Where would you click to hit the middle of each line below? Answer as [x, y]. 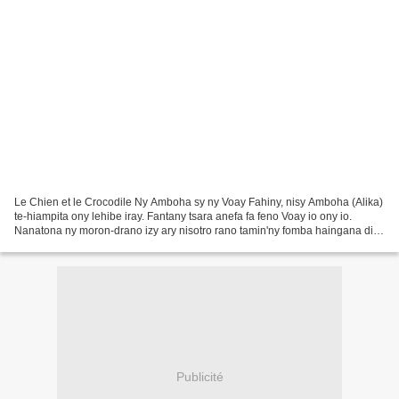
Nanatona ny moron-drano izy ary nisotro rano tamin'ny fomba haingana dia [197, 230]
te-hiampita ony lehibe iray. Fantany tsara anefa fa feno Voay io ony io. [183, 216]
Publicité [199, 377]
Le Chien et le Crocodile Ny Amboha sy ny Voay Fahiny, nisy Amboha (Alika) [199, 202]
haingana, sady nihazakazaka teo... [100, 244]
